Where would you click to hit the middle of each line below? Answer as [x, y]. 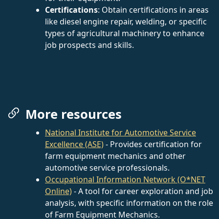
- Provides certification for [153, 144]
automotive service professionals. [107, 167]
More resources [74, 114]
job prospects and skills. [89, 45]
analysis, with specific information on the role [129, 203]
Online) [58, 191]
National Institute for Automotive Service [120, 132]
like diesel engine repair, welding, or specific [126, 21]
